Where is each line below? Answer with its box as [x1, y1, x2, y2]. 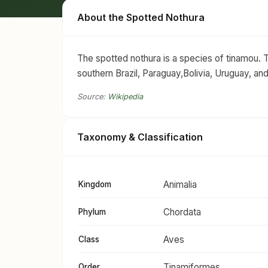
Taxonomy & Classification [77, 131, 203, 144]
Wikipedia [108, 92, 143, 102]
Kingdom [78, 179, 111, 190]
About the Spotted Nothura [77, 11, 205, 24]
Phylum [78, 207, 106, 217]
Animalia [163, 179, 197, 191]
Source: [77, 92, 108, 102]
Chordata [163, 206, 201, 218]
